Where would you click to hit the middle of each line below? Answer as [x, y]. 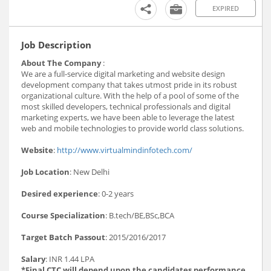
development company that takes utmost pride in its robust [129, 84]
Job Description [56, 44]
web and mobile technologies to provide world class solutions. [132, 128]
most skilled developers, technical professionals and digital [126, 106]
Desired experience [60, 193]
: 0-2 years [116, 193]
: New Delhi [90, 171]
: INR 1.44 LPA [70, 259]
